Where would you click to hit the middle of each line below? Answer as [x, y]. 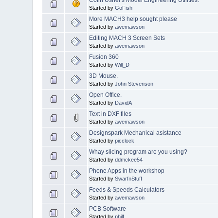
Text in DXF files [110, 114]
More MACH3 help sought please [133, 19]
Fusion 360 [104, 57]
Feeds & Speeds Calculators [127, 190]
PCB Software [108, 209]
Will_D [122, 64]
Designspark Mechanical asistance [136, 133]
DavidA [124, 102]
